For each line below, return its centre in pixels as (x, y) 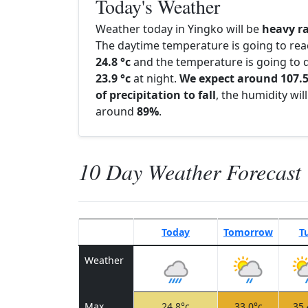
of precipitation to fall (156, 95)
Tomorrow (248, 232)
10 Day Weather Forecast (190, 172)
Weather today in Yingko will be (179, 29)
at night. (155, 78)
